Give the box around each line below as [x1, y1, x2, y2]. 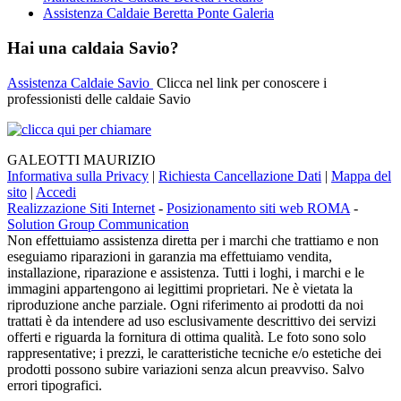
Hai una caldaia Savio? [7, 38, 179, 57]
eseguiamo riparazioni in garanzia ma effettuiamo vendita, [7, 248, 332, 264]
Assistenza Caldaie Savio [7, 74, 153, 90]
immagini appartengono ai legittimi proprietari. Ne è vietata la [7, 280, 353, 296]
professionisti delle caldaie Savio [7, 90, 191, 107]
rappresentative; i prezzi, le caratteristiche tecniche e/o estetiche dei [7, 345, 381, 361]
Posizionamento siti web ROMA [166, 200, 350, 216]
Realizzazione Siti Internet [7, 200, 155, 216]
